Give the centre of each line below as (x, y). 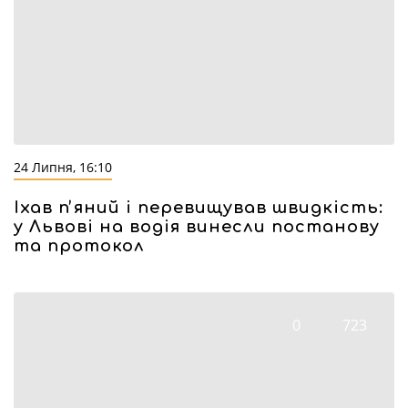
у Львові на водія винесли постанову (197, 227)
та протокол (79, 246)
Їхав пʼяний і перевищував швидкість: (199, 208)
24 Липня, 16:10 (63, 167)
